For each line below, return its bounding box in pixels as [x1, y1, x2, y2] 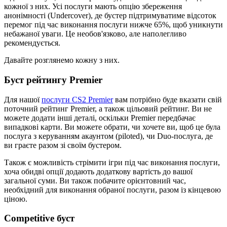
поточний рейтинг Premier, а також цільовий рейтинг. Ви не [4, 104, 212, 113]
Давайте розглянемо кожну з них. [4, 56, 120, 65]
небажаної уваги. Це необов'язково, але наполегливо [4, 29, 186, 39]
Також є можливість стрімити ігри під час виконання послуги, [4, 158, 220, 167]
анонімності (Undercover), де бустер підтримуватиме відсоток [4, 11, 216, 20]
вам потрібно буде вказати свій [113, 95, 222, 104]
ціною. [4, 194, 27, 203]
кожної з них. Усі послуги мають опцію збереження [4, 2, 182, 11]
